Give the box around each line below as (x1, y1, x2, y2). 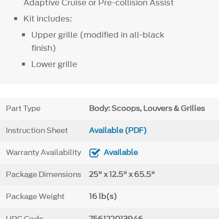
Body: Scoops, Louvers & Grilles (88, 103, 205, 114)
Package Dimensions (5, 169, 81, 180)
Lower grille (31, 58, 77, 70)
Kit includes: (23, 13, 72, 25)
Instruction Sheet (5, 125, 68, 136)
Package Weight (5, 191, 65, 202)
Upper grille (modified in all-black (31, 29, 164, 41)
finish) (31, 42, 56, 54)
